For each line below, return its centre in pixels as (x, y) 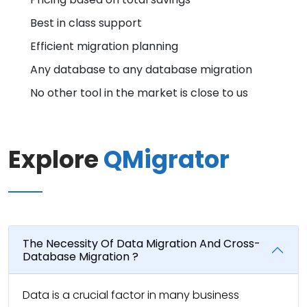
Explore (56, 159)
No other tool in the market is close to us (139, 93)
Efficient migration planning (104, 46)
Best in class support (86, 23)
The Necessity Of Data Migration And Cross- (142, 243)
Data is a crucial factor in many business (131, 295)
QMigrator (167, 159)
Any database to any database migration (141, 69)
